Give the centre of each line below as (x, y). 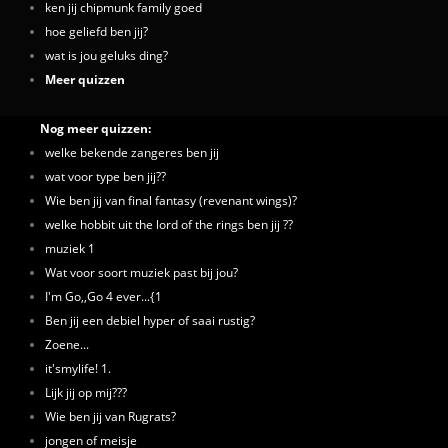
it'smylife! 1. (78, 367)
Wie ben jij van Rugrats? (110, 415)
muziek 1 (70, 247)
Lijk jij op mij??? (86, 391)
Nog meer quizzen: (95, 127)
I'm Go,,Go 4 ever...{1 (103, 295)
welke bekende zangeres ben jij (132, 151)
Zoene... (67, 343)
